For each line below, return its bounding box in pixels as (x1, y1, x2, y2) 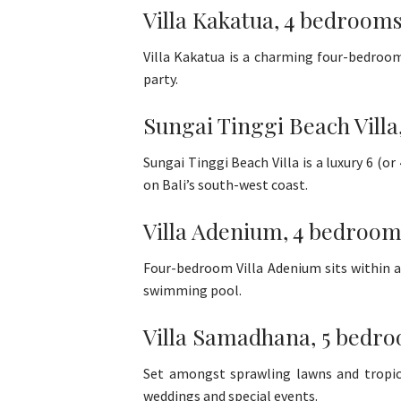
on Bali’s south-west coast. (143, 175, 308, 194)
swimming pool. (143, 281, 242, 300)
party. (143, 70, 178, 89)
